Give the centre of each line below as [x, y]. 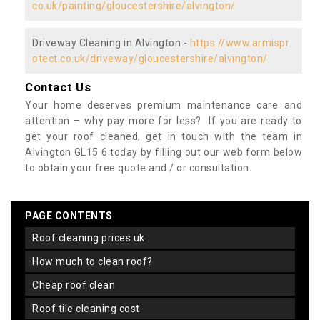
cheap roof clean [77, 285]
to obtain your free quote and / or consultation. [138, 167]
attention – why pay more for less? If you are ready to [164, 120]
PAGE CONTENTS [69, 215]
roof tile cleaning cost [89, 308]
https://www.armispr [239, 42]
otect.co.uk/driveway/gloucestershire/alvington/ [150, 58]
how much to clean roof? [96, 261]
